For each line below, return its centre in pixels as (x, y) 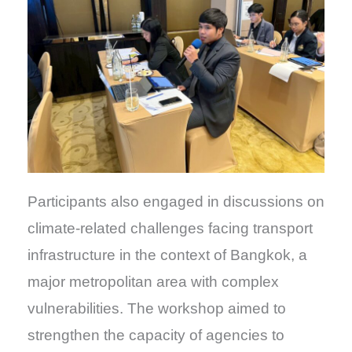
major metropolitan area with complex (153, 282)
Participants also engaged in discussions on (176, 202)
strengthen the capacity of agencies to (156, 335)
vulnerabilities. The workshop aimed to (156, 309)
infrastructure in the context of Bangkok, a (167, 255)
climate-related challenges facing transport (170, 229)
